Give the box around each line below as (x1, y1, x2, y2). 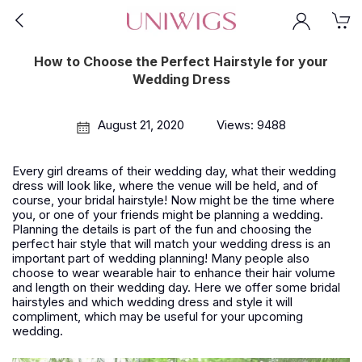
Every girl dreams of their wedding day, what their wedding (12, 163, 336, 179)
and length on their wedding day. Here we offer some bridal (12, 280, 340, 295)
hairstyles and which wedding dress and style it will (12, 294, 293, 309)
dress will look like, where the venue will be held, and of (12, 178, 318, 193)
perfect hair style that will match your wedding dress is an (12, 236, 330, 251)
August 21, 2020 (97, 117, 184, 133)
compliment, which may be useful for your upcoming (12, 309, 303, 324)
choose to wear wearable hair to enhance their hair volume (12, 265, 335, 280)
